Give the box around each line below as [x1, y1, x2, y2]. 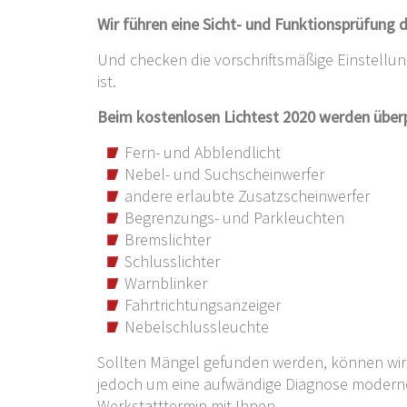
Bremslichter [124, 229, 211, 251]
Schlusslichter [124, 251, 220, 273]
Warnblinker [124, 273, 207, 294]
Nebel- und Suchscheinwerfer [124, 164, 324, 185]
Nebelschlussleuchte [124, 316, 269, 338]
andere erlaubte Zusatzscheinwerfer [124, 185, 370, 207]
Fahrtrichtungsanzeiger [124, 294, 281, 316]
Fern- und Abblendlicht [124, 142, 281, 164]
